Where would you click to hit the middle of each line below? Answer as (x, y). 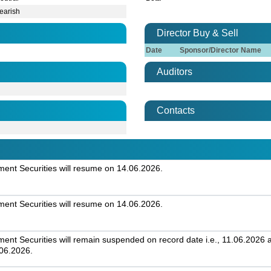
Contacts (176, 111)
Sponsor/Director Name (221, 51)
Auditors (175, 72)
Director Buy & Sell (198, 33)
